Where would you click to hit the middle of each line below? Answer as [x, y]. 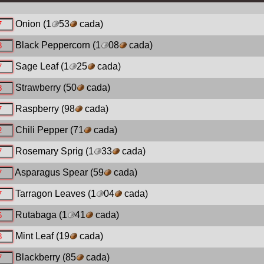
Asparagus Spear [51, 173]
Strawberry [38, 88]
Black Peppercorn [52, 45]
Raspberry [37, 109]
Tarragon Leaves [50, 194]
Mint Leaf [34, 236]
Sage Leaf [37, 67]
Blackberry [37, 258]
